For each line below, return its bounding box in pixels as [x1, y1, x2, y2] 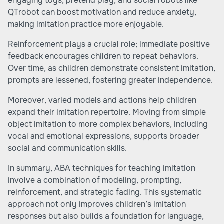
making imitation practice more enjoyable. [8, 19, 164, 29]
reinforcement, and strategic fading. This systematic [8, 187, 202, 197]
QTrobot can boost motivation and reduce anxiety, [8, 7, 196, 17]
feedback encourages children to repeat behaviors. [8, 51, 198, 61]
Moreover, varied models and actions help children [8, 95, 196, 105]
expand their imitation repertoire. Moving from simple [8, 107, 206, 117]
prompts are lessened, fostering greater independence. [8, 75, 213, 85]
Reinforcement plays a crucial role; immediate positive [8, 39, 210, 49]
